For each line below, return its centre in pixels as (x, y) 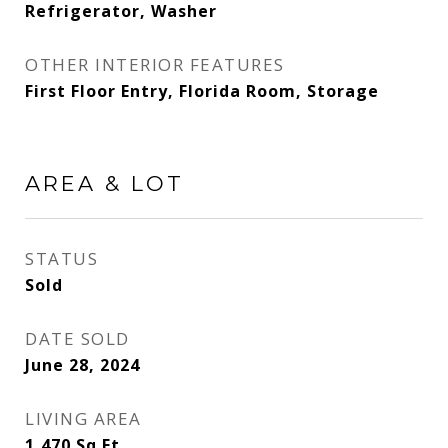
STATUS (61, 258)
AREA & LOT (104, 183)
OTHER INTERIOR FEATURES (155, 64)
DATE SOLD (77, 338)
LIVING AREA (83, 418)
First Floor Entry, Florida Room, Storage (202, 91)
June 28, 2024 (82, 365)
